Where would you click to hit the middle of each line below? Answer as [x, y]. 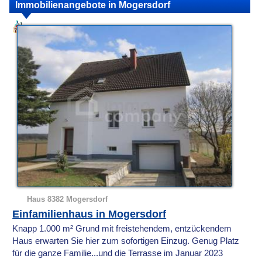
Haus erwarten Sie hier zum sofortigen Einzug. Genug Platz [126, 241]
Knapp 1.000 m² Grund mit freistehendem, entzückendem [122, 228]
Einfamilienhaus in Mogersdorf [89, 214]
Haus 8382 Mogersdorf [68, 199]
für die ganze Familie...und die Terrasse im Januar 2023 [118, 253]
